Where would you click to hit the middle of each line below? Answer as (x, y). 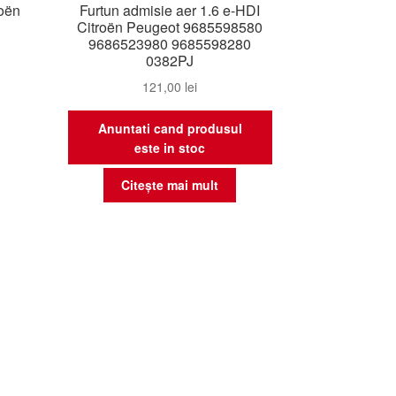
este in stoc (170, 147)
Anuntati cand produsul (170, 128)
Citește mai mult (170, 185)
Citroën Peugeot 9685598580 (170, 27)
